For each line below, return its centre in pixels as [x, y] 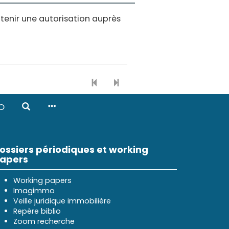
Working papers [42, 180]
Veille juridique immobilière [62, 201]
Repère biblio [37, 211]
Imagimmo [34, 191]
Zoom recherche [44, 221]
